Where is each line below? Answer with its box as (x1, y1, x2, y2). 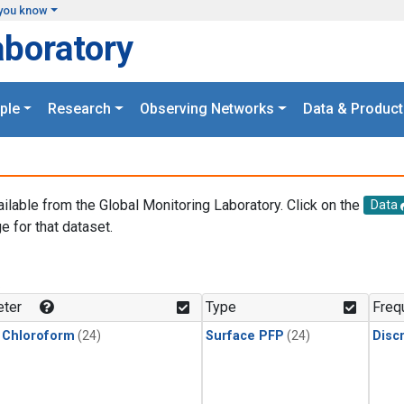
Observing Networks (140, 100, 274, 118)
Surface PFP (206, 328, 284, 344)
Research (48, 100, 112, 118)
